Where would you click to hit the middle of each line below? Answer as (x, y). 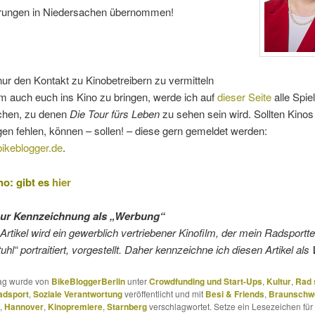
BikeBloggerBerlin (88, 282)
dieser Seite (244, 97)
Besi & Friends (234, 294)
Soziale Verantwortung (77, 294)
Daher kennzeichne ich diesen (193, 249)
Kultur (278, 282)
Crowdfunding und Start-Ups (205, 282)
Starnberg (127, 307)
